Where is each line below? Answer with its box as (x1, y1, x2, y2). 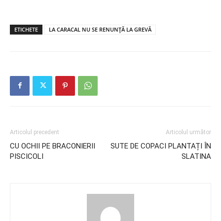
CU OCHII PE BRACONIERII (10, 141, 95, 150)
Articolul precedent (10, 128, 59, 136)
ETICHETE (14, 25, 38, 33)
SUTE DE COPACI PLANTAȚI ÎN (110, 141, 211, 150)
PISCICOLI (10, 151, 43, 161)
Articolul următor (166, 128, 211, 136)
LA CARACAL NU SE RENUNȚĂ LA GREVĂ (49, 25, 151, 33)
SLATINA (182, 151, 211, 161)
